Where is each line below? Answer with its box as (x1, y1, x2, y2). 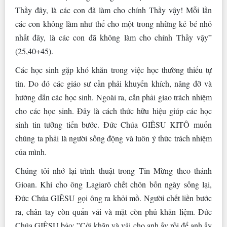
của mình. (15, 146, 47, 158)
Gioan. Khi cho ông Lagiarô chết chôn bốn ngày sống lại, (15, 179, 212, 190)
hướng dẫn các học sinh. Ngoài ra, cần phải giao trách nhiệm (15, 92, 212, 103)
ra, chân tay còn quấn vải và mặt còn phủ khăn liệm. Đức (15, 206, 212, 217)
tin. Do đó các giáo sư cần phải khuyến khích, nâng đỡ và (15, 78, 212, 89)
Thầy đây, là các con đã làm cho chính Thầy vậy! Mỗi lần (15, 5, 212, 16)
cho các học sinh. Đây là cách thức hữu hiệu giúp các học (15, 105, 212, 117)
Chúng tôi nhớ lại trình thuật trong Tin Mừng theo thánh (15, 165, 212, 176)
